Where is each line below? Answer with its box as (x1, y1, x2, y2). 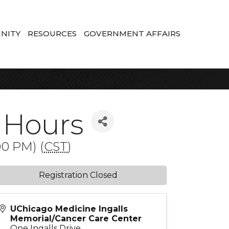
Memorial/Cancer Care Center (10, 214, 142, 223)
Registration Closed (38, 170, 118, 180)
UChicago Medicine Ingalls (10, 204, 128, 214)
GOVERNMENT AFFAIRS (83, 28, 180, 38)
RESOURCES (27, 28, 77, 38)
